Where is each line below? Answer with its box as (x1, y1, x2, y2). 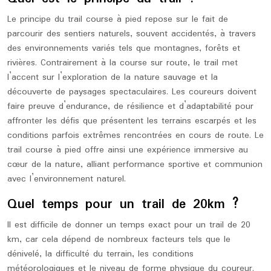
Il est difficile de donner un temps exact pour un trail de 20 (7, 218, 250, 232)
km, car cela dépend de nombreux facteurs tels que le (7, 232, 230, 247)
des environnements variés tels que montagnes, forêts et (7, 41, 240, 56)
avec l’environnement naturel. (7, 172, 126, 186)
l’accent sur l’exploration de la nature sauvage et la (7, 70, 218, 85)
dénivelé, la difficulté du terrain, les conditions (7, 247, 194, 261)
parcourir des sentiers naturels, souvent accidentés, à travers (7, 27, 256, 41)
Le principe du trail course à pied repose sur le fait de (7, 12, 228, 27)
